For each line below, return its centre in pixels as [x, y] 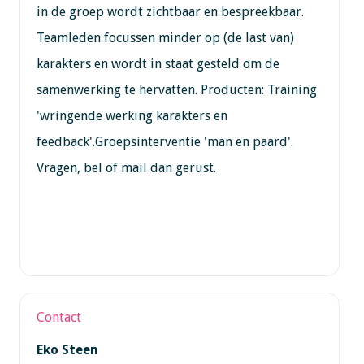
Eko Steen [67, 349]
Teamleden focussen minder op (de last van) [165, 37]
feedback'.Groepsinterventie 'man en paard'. [165, 141]
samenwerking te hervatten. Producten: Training [176, 89]
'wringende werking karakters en [132, 115]
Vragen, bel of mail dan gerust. [126, 167]
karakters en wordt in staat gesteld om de [158, 63]
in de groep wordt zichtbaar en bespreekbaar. [170, 11]
